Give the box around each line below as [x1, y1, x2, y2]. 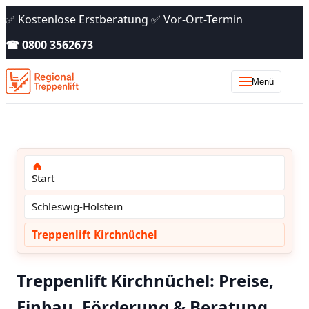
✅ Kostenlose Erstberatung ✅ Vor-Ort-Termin [6, 12, 243, 27]
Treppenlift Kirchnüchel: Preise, [17, 268, 274, 292]
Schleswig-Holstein [31, 199, 123, 213]
